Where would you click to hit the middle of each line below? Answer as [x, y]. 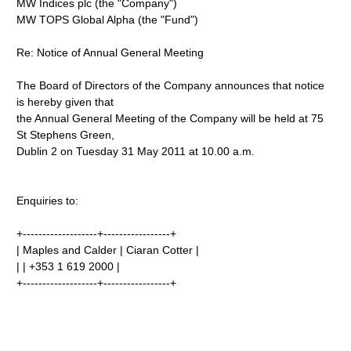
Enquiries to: [48, 201]
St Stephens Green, [66, 135]
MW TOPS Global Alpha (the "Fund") [108, 20]
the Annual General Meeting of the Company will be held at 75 [170, 118]
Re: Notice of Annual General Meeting [110, 52]
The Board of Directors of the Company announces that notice [171, 85]
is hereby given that [65, 102]
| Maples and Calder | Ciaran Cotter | [108, 250]
